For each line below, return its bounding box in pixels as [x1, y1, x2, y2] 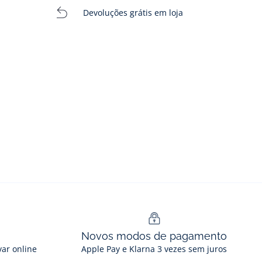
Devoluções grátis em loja [82, 6, 183, 18]
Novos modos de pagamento [81, 230, 227, 243]
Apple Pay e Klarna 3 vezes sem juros [81, 243, 227, 255]
